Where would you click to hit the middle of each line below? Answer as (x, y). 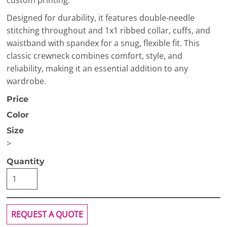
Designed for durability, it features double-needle (101, 18)
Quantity (26, 161)
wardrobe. (26, 81)
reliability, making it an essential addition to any (97, 68)
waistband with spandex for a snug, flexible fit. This (103, 43)
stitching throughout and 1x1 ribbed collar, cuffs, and (108, 30)
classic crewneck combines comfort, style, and (94, 56)
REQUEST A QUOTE (47, 214)
